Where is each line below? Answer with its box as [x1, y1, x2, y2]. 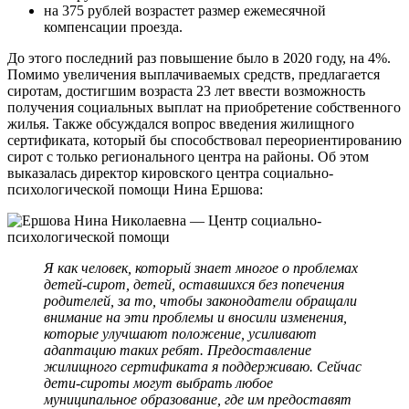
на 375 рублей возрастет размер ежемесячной [44, 2, 326, 18]
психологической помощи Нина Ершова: [7, 181, 263, 197]
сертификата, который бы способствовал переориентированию [7, 131, 402, 148]
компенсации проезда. [44, 18, 183, 35]
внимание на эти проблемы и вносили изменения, [44, 309, 347, 325]
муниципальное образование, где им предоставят [44, 391, 351, 407]
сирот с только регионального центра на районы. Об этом [7, 148, 369, 164]
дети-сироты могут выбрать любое [44, 374, 273, 391]
